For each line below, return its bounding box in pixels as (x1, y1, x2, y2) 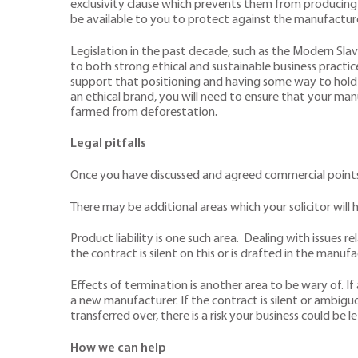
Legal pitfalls (70, 137, 146, 151)
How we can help (70, 341, 166, 355)
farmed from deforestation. (70, 105, 217, 119)
